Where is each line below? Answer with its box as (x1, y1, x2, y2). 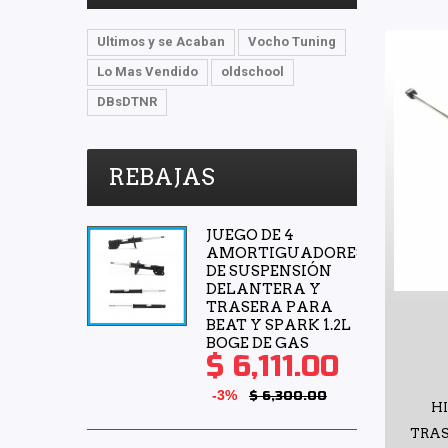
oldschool (221, 63, 284, 79)
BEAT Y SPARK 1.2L (206, 315, 351, 334)
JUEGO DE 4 (206, 225, 294, 244)
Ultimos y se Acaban (97, 33, 225, 49)
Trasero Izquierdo (110, 20, 224, 37)
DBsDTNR (97, 93, 157, 109)
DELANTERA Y (206, 279, 321, 298)
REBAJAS (108, 162, 215, 191)
